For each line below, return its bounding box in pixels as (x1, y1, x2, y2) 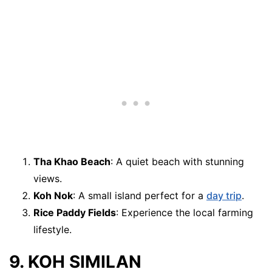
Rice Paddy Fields (33, 206, 116, 219)
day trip (206, 189, 242, 202)
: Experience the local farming (116, 206, 253, 219)
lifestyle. (33, 223, 72, 236)
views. (33, 172, 62, 185)
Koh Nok (33, 189, 73, 202)
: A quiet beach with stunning (110, 155, 244, 168)
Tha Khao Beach (33, 155, 110, 168)
